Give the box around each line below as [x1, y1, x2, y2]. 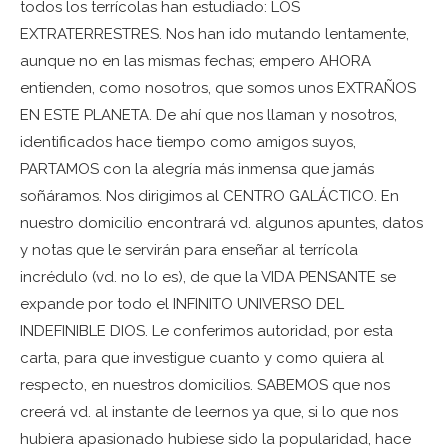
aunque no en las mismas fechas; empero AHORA [20, 52, 371, 70]
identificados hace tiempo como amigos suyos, [20, 133, 356, 151]
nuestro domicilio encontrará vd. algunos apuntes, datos [20, 214, 423, 232]
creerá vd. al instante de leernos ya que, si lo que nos [20, 403, 398, 421]
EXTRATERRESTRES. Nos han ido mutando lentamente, [20, 25, 409, 43]
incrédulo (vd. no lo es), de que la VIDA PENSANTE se [20, 268, 396, 286]
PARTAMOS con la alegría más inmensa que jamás [20, 160, 374, 178]
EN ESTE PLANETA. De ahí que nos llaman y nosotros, [20, 106, 397, 124]
